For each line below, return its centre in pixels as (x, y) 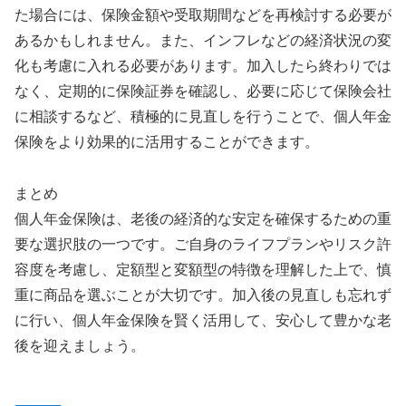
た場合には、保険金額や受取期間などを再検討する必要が (203, 14)
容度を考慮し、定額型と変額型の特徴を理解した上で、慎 (203, 269)
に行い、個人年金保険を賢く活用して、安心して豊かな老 (203, 320)
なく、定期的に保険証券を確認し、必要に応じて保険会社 (203, 91)
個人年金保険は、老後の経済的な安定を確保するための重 (203, 218)
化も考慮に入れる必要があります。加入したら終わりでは (203, 65)
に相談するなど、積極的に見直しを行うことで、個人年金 (203, 116)
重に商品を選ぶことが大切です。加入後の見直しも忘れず (203, 295)
